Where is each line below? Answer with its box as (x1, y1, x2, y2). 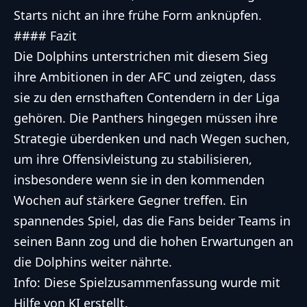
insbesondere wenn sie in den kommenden (14, 171, 265, 188)
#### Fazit (14, 27, 77, 45)
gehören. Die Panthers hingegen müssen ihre (14, 110, 278, 127)
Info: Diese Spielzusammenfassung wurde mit (14, 274, 280, 291)
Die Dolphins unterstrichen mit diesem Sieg (14, 48, 268, 65)
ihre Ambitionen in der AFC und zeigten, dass (14, 69, 276, 86)
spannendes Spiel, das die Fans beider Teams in (14, 212, 291, 230)
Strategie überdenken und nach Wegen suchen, (14, 130, 290, 147)
